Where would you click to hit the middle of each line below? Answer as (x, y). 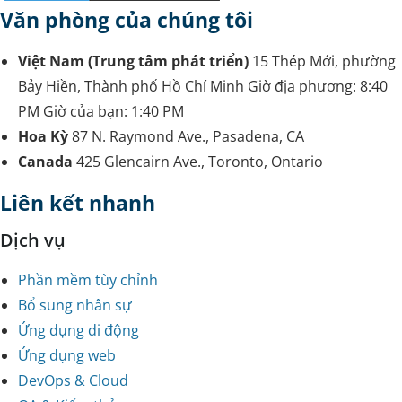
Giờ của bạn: (87, 112)
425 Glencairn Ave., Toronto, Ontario (200, 162)
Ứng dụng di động (79, 330)
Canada (45, 162)
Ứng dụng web (67, 355)
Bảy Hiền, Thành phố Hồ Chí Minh (131, 87)
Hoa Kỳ (43, 137)
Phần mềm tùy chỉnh (88, 280)
